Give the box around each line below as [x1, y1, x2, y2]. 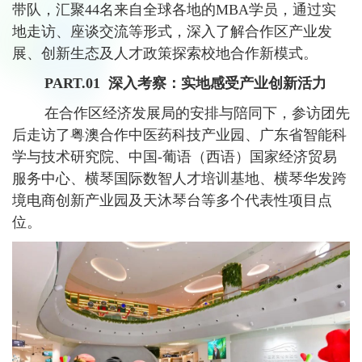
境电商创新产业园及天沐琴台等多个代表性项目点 [12, 192, 332, 208]
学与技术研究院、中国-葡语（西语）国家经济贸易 [12, 149, 337, 165]
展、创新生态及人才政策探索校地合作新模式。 [12, 45, 318, 61]
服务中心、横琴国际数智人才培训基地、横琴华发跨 [12, 170, 347, 187]
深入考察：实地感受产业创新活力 [108, 75, 326, 91]
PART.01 [12, 75, 108, 91]
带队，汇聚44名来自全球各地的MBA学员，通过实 [12, 2, 336, 18]
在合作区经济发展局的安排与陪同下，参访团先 [12, 105, 350, 121]
